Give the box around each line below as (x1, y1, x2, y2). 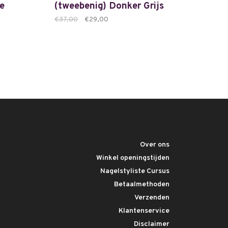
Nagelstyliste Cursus (100, 167, 169, 176)
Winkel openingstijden (96, 154, 169, 162)
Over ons (140, 140, 169, 149)
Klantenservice (119, 207, 169, 215)
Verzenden (134, 193, 169, 202)
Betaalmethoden (114, 180, 169, 189)
